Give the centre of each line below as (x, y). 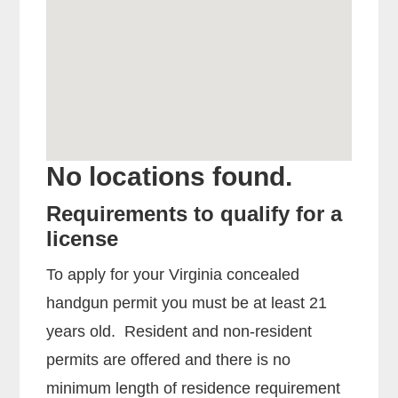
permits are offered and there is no (169, 359)
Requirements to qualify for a (195, 213)
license (83, 238)
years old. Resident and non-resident (179, 331)
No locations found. (170, 176)
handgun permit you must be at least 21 (187, 302)
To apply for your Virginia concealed (173, 274)
